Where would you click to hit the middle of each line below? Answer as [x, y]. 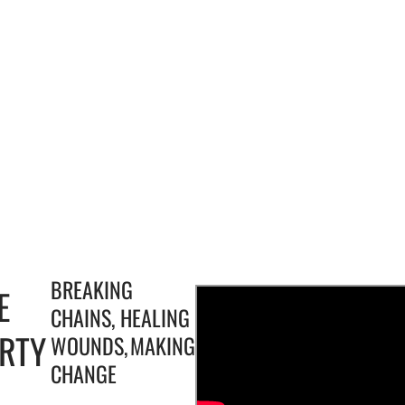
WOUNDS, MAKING [123, 346]
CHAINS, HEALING [120, 318]
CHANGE [84, 374]
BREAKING [92, 290]
